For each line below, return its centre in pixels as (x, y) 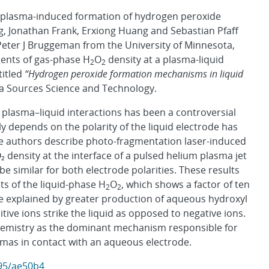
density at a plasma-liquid (165, 59)
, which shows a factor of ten (186, 184)
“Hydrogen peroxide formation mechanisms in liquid (134, 74)
